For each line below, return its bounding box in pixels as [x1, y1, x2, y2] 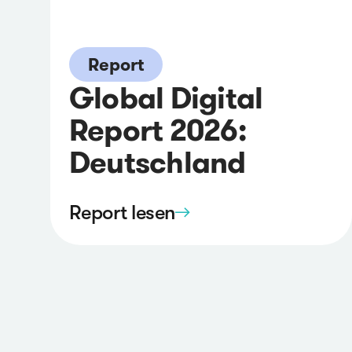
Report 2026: [69, 111, 247, 150]
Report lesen [69, 200, 175, 224]
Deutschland [69, 143, 246, 182]
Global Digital [69, 79, 263, 118]
